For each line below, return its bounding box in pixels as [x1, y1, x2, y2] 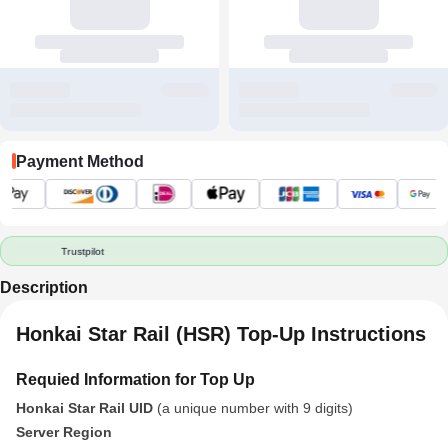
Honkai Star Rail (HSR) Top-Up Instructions [16, 323, 426, 345]
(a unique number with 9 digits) [153, 400, 353, 416]
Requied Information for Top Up [16, 371, 255, 388]
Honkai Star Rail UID [16, 400, 153, 416]
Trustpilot [61, 245, 105, 257]
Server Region [16, 424, 112, 440]
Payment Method [16, 152, 144, 170]
